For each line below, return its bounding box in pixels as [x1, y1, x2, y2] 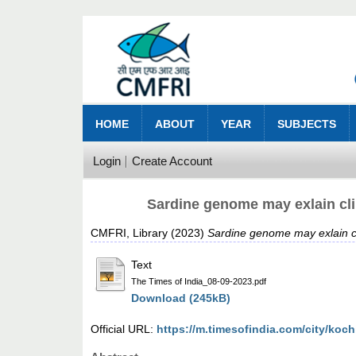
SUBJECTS [277, 118, 337, 131]
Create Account [131, 154, 212, 168]
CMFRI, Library [91, 226, 168, 240]
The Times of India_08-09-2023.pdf [131, 277, 267, 287]
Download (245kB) [131, 292, 231, 305]
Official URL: [91, 323, 157, 336]
